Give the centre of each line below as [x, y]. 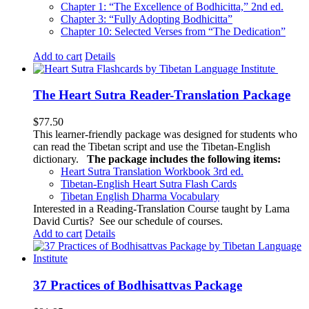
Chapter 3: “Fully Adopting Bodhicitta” [147, 19]
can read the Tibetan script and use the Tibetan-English [152, 147]
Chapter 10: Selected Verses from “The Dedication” [173, 31]
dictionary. [59, 159]
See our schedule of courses [160, 221]
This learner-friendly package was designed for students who [165, 134]
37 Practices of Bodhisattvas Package [138, 285]
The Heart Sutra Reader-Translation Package [162, 95]
